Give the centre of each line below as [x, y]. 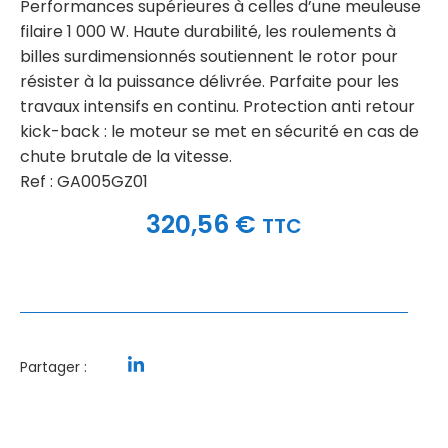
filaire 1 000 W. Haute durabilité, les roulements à [208, 32]
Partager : [53, 366]
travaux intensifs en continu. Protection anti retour [217, 107]
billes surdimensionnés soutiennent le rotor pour [209, 57]
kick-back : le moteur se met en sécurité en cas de [219, 132]
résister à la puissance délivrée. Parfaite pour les [209, 82]
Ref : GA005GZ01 [84, 182]
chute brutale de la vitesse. [126, 157]
